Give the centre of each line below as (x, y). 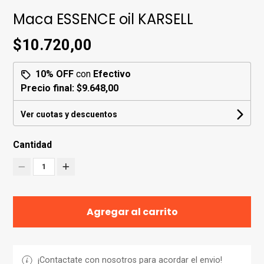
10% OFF (55, 74)
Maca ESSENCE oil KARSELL (103, 19)
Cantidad (33, 145)
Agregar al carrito (132, 212)
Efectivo (112, 74)
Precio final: (49, 88)
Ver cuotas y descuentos (69, 115)
